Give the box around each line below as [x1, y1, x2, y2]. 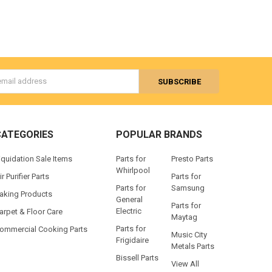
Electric [115, 206, 141, 216]
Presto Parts [171, 154, 214, 163]
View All [171, 259, 200, 268]
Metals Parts [171, 241, 215, 251]
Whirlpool [115, 165, 150, 175]
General [115, 194, 143, 204]
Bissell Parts [115, 253, 158, 262]
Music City [171, 229, 208, 239]
